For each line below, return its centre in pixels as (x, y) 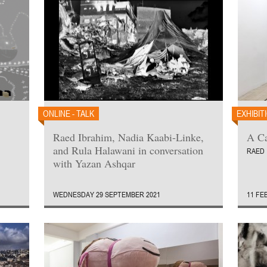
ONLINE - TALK (69, 113)
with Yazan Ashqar (94, 163)
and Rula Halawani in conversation (128, 150)
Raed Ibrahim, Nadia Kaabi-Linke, (128, 137)
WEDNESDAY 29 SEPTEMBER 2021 (107, 194)
